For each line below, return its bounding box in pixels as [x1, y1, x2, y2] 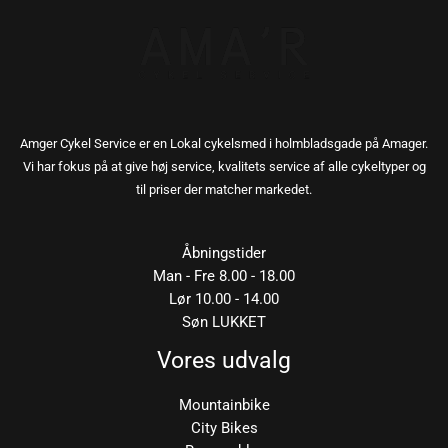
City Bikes [190, 418, 258, 437]
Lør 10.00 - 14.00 [169, 289, 279, 308]
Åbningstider [182, 243, 266, 262]
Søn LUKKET [182, 312, 266, 331]
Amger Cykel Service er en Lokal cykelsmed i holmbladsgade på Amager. [20, 135, 428, 151]
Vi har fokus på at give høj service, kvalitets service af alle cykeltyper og [22, 158, 426, 174]
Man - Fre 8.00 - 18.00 [153, 266, 295, 285]
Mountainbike [178, 395, 270, 414]
